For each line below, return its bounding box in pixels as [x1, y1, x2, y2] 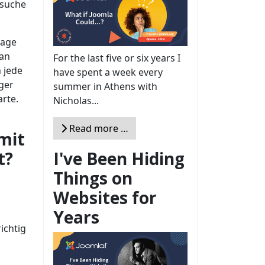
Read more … [67, 121, 128, 135]
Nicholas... [53, 93, 99, 107]
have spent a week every [53, 65, 163, 79]
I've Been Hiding [53, 147, 185, 170]
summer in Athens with [53, 79, 157, 93]
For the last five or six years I [53, 51, 180, 64]
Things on [53, 166, 132, 189]
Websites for [53, 186, 157, 209]
